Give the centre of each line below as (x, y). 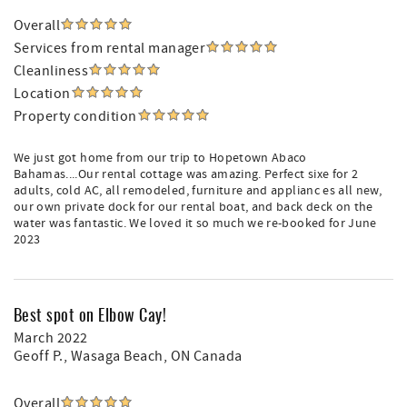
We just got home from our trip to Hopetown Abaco (160, 158)
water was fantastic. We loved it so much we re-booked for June (195, 223)
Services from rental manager (110, 48)
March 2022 (51, 338)
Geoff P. (39, 356)
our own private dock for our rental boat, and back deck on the (194, 207)
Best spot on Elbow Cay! (90, 314)
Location (42, 94)
